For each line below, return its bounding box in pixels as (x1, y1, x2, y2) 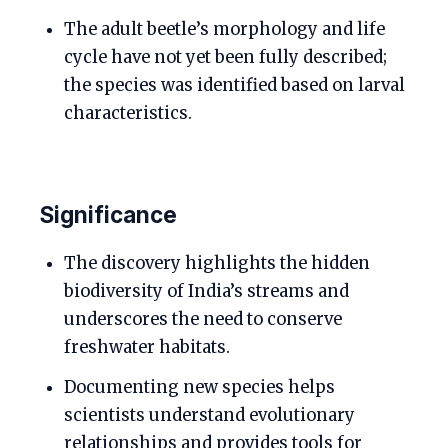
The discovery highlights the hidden (64, 253, 370, 274)
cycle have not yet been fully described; (64, 47, 387, 68)
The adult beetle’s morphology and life (64, 19, 385, 40)
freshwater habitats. (64, 337, 230, 358)
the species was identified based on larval (64, 75, 405, 96)
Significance (40, 201, 177, 228)
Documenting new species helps (64, 377, 335, 398)
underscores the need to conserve (64, 309, 342, 330)
